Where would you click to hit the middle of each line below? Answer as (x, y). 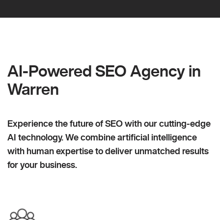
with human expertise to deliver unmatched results (108, 151)
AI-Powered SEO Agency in (104, 71)
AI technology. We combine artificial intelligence (102, 137)
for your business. (42, 165)
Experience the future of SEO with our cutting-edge (109, 124)
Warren (33, 89)
